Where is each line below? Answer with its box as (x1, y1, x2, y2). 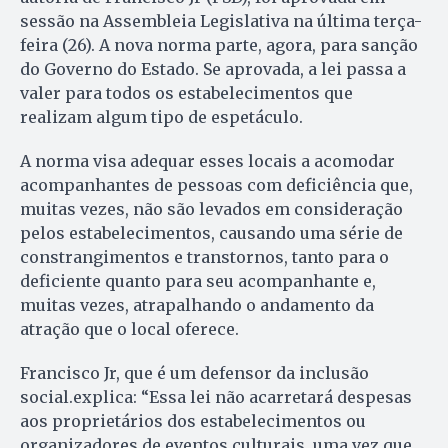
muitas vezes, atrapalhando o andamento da (20, 295, 374, 316)
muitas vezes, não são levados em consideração (20, 199, 403, 220)
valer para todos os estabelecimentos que (20, 83, 353, 104)
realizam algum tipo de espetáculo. (20, 107, 303, 128)
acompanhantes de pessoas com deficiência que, (20, 175, 413, 196)
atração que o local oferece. (20, 319, 239, 340)
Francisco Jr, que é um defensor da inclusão (20, 363, 369, 384)
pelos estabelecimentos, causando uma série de (20, 223, 403, 244)
